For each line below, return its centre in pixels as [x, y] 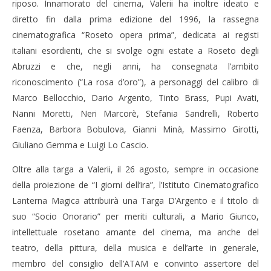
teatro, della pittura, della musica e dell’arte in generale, [135, 247]
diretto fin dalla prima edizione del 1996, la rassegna [135, 19]
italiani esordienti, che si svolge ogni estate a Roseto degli [135, 50]
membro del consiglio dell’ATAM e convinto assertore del [135, 263]
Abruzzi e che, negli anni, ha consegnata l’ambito [135, 66]
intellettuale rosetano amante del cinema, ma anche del [135, 232]
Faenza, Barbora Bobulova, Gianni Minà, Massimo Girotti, [135, 129]
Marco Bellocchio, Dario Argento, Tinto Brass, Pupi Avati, [135, 97]
